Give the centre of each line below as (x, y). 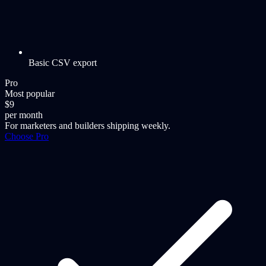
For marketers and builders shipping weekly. (88, 126)
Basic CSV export (63, 63)
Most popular (30, 94)
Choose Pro (27, 137)
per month (24, 115)
